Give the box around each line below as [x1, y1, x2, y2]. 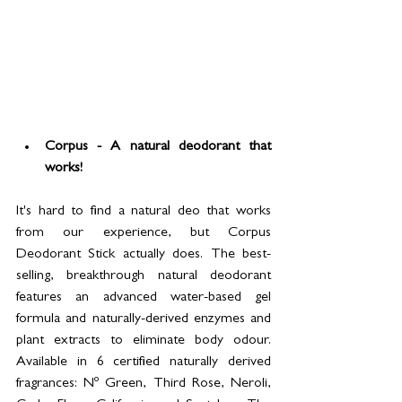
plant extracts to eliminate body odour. [16, 333, 271, 348]
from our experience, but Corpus [16, 225, 271, 240]
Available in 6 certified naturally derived [16, 354, 271, 370]
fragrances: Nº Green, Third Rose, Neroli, [16, 376, 271, 391]
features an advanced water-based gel [16, 290, 271, 305]
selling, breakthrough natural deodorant [16, 268, 271, 284]
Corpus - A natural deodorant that [45, 139, 271, 154]
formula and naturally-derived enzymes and [16, 311, 271, 327]
